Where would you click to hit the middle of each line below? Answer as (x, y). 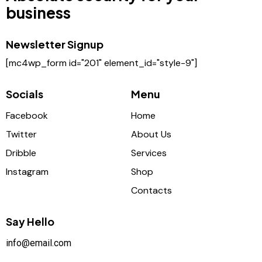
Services (149, 153)
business (38, 12)
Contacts (151, 191)
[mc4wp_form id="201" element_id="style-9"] (101, 63)
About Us (151, 135)
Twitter (21, 135)
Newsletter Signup (55, 44)
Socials (25, 94)
